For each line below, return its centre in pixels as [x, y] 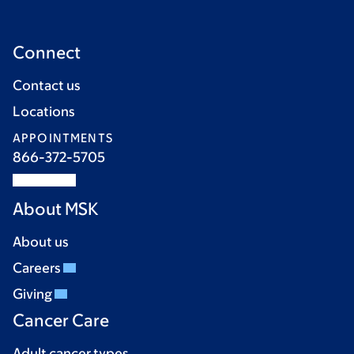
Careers [38, 268]
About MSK [56, 209]
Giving [34, 294]
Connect [47, 53]
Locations [44, 111]
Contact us [47, 85]
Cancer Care [61, 320]
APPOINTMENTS [63, 138]
